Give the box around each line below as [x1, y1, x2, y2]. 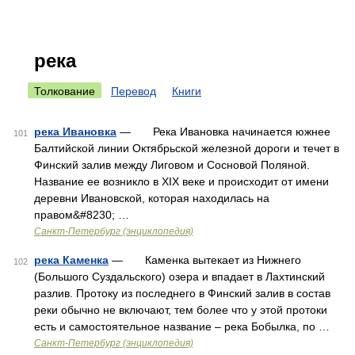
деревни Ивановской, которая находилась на [34, 192, 269, 204]
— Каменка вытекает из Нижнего [109, 254, 301, 266]
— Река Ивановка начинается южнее [116, 125, 330, 138]
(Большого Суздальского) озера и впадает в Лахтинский [34, 270, 325, 283]
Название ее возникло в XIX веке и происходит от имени [34, 175, 329, 188]
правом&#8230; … [34, 208, 129, 221]
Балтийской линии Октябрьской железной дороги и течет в [34, 142, 339, 155]
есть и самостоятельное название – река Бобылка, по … [34, 320, 330, 333]
